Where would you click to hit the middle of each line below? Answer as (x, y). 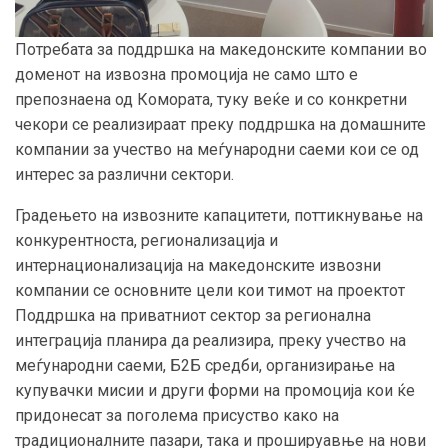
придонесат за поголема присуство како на (177, 415)
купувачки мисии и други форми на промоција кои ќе (215, 390)
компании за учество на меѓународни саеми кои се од (217, 149)
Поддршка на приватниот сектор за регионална (193, 315)
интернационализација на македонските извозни (198, 265)
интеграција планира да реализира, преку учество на (210, 340)
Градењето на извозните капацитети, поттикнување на (219, 215)
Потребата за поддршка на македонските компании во (221, 49)
